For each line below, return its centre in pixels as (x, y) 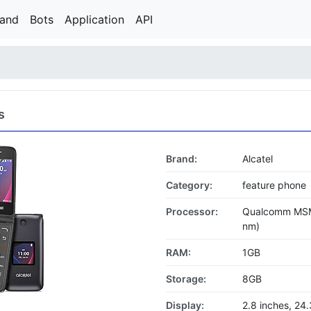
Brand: (182, 159)
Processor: (192, 211)
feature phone (274, 185)
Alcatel (258, 159)
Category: (189, 185)
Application (94, 19)
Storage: (186, 279)
